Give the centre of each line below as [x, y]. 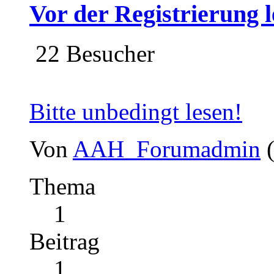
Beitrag [65, 242]
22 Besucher [92, 54]
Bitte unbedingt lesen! [136, 112]
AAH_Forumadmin [167, 149]
